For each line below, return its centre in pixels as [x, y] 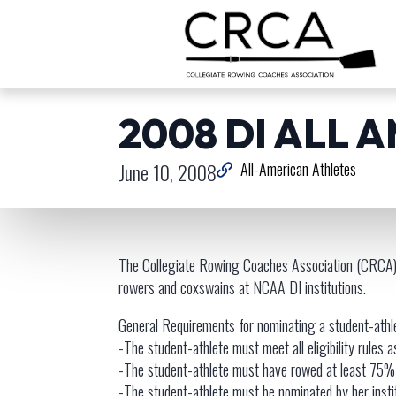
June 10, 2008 [168, 172]
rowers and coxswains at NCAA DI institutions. [243, 287]
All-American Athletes [299, 169]
